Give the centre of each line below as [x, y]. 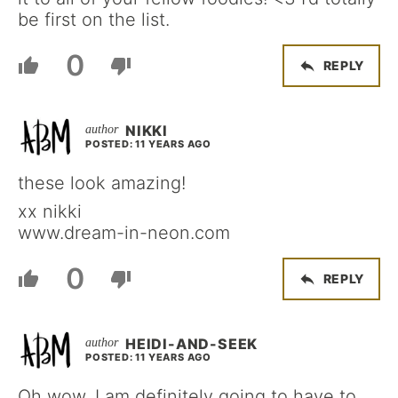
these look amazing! [102, 183]
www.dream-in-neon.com [124, 232]
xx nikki [50, 211]
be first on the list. [94, 19]
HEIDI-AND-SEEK [192, 343]
